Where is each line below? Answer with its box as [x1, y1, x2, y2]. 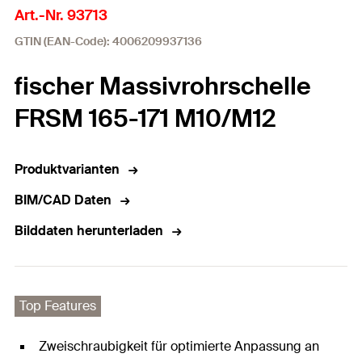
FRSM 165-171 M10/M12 [15, 103, 276, 134]
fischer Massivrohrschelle [15, 70, 311, 102]
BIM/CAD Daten [15, 192, 112, 208]
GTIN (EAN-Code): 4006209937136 [15, 34, 202, 48]
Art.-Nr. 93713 [15, 6, 107, 25]
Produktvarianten [15, 161, 120, 178]
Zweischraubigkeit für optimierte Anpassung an [39, 338, 319, 355]
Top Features [19, 297, 96, 314]
